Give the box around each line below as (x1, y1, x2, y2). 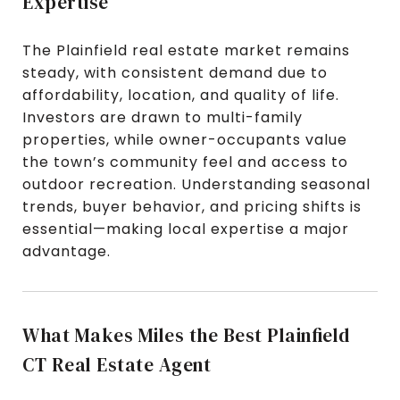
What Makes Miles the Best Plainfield (22, 321, 350, 348)
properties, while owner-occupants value (22, 129, 347, 150)
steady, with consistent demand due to (22, 62, 328, 83)
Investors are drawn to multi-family (22, 106, 303, 128)
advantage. (22, 240, 111, 262)
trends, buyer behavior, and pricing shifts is (22, 196, 362, 217)
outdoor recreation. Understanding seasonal (22, 173, 371, 195)
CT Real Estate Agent (22, 351, 211, 378)
